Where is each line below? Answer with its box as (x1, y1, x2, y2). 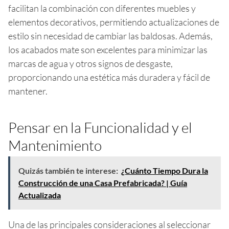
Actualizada (18, 190, 61, 200)
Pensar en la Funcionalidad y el (8, 118, 192, 136)
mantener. (8, 85, 48, 97)
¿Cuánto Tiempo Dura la (121, 165, 208, 175)
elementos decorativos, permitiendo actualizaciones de (8, 16, 219, 28)
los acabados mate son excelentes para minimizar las (8, 43, 208, 55)
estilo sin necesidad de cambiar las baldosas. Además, (8, 30, 213, 41)
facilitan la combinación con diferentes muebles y (8, 2, 196, 14)
